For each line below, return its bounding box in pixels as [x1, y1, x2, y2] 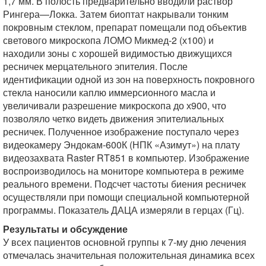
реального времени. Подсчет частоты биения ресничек [3, 177, 246, 191]
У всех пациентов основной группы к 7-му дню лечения [3, 235, 246, 249]
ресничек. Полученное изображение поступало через [3, 125, 239, 138]
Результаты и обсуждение [3, 222, 128, 236]
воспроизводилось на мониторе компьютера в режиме [3, 164, 244, 178]
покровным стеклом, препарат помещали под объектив [3, 20, 247, 34]
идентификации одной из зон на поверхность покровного [3, 72, 255, 86]
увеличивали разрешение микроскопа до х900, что [3, 99, 226, 112]
